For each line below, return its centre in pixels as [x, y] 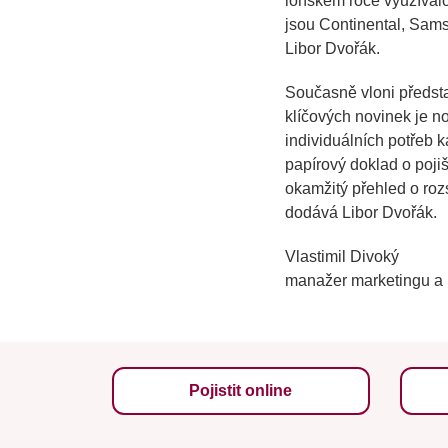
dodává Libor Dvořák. [360, 212]
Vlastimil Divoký [341, 256]
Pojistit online [241, 390]
